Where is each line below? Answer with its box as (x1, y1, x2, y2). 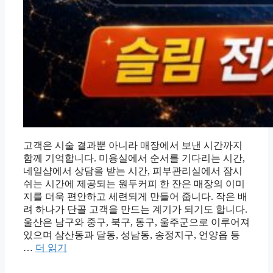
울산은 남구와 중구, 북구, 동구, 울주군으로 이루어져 (23, 217, 250, 228)
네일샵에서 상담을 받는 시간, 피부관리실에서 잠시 (23, 166, 243, 177)
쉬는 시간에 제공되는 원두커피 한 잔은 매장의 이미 (23, 179, 245, 190)
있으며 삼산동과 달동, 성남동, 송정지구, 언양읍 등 (23, 230, 240, 241)
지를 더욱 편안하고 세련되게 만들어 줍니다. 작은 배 (23, 191, 247, 202)
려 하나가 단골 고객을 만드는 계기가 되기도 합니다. (23, 204, 247, 215)
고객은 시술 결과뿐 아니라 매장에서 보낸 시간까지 (23, 140, 243, 151)
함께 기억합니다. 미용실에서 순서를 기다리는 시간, (23, 153, 245, 164)
